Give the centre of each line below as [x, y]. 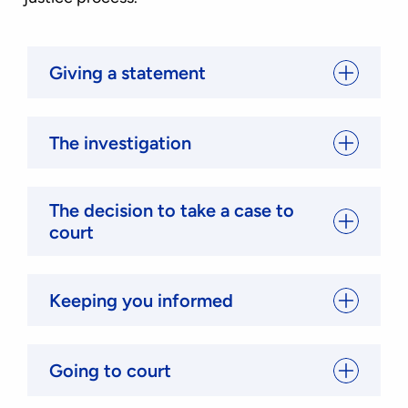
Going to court [110, 370]
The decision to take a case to [172, 211]
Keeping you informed [141, 300]
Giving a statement [127, 72]
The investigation [120, 143]
